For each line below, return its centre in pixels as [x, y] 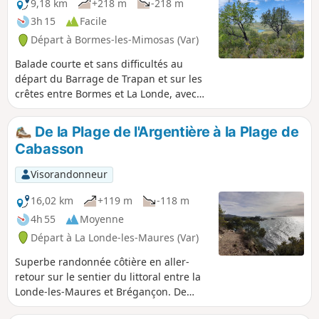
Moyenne [102, 219]
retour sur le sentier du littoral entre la [108, 276]
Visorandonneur [69, 174]
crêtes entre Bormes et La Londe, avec [106, 94]
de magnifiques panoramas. [82, 109]
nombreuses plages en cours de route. [108, 306]
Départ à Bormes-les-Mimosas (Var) [115, 40]
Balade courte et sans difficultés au [99, 64]
